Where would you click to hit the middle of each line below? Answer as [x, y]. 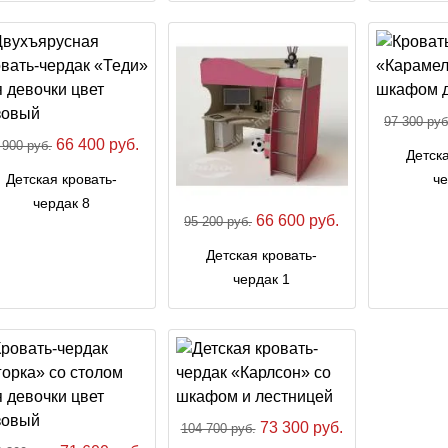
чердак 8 [61, 202]
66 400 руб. [95, 144]
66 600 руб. [296, 220]
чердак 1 [262, 278]
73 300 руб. [299, 427]
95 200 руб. [218, 221]
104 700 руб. [218, 428]
